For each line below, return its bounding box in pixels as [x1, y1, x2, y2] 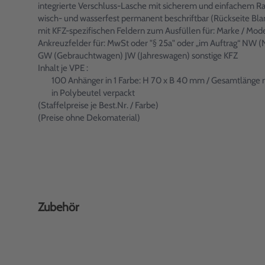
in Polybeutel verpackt [51, 88, 135, 98]
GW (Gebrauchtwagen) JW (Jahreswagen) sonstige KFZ [38, 50, 238, 61]
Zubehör [38, 200, 79, 214]
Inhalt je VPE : [38, 63, 88, 73]
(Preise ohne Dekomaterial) [38, 112, 140, 123]
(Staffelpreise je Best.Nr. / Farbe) [38, 100, 159, 111]
